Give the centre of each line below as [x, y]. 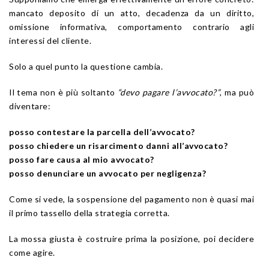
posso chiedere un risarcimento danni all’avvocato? [118, 145]
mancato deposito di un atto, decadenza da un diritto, [131, 13]
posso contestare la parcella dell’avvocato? [102, 131]
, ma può [237, 92]
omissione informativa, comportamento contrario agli [131, 26]
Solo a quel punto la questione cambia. [86, 66]
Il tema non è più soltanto [63, 92]
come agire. [32, 252]
